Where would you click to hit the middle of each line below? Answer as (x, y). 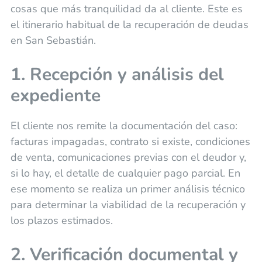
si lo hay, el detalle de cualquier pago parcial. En (125, 173)
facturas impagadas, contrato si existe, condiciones (130, 142)
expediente (55, 96)
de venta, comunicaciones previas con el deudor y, (128, 158)
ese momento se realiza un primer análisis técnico (127, 189)
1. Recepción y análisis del (117, 75)
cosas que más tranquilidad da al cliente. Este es (126, 9)
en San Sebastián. (53, 41)
